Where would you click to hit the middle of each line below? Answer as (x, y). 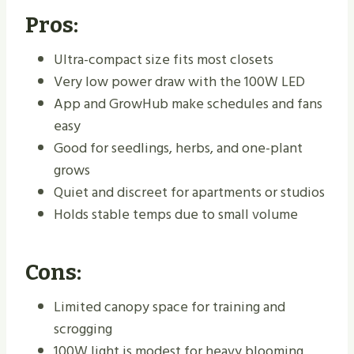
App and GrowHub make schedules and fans (188, 104)
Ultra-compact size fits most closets (164, 60)
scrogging (83, 330)
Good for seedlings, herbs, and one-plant (178, 149)
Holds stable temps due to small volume (176, 215)
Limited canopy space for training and (169, 307)
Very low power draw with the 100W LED (179, 82)
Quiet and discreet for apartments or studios (189, 193)
